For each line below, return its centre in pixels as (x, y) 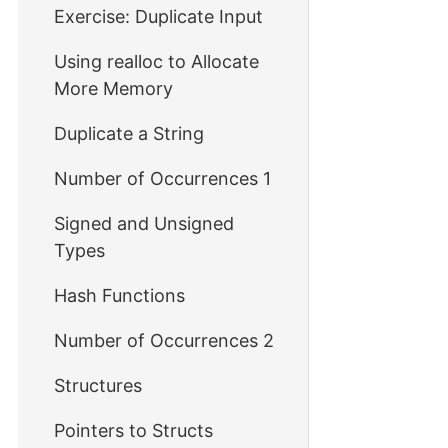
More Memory (113, 88)
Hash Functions (119, 295)
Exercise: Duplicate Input (158, 16)
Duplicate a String (129, 133)
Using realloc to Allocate (156, 61)
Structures (98, 385)
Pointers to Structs (133, 430)
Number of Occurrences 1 (162, 178)
